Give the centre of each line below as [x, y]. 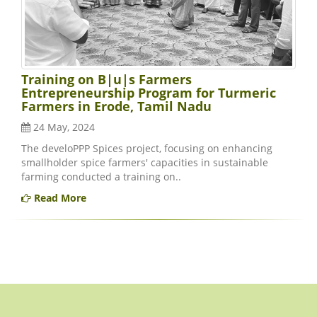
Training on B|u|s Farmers [106, 80]
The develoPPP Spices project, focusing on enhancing [147, 149]
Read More [59, 198]
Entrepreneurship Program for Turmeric [149, 93]
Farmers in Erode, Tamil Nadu [116, 106]
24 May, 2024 [63, 127]
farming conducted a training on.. [101, 177]
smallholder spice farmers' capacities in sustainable [145, 163]
